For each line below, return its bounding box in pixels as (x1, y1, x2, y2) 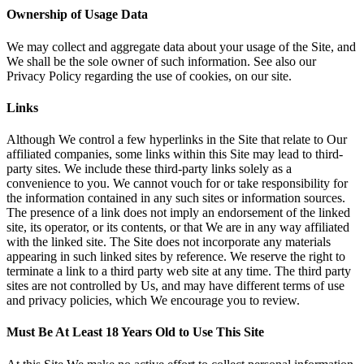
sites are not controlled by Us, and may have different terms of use (6, 279, 344, 293)
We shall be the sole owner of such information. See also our (6, 54, 316, 68)
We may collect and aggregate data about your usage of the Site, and (6, 39, 356, 54)
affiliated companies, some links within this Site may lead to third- (6, 147, 343, 162)
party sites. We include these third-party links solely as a (6, 162, 292, 176)
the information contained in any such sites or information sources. (6, 191, 345, 206)
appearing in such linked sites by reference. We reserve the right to (6, 249, 345, 264)
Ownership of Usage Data (6, 7, 148, 22)
